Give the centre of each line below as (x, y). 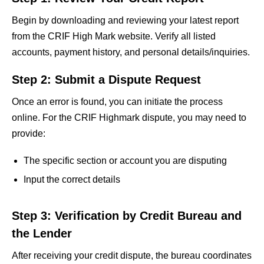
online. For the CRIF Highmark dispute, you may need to (129, 117)
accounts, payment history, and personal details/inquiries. (131, 52)
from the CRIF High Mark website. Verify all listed (114, 36)
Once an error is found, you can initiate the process (117, 101)
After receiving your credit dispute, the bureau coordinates (132, 255)
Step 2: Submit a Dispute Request (106, 79)
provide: (29, 133)
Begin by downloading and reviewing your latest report (125, 20)
